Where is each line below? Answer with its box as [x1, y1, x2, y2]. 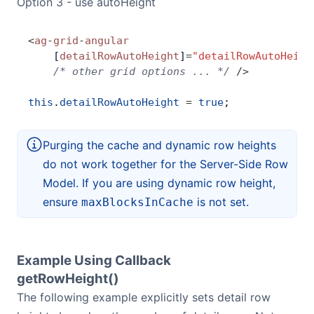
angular [85, 34, 129, 47]
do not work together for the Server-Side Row [43, 157, 288, 171]
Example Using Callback [17, 252, 171, 268]
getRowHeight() [17, 271, 119, 287]
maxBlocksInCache [81, 196, 193, 209]
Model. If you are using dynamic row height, [43, 176, 275, 190]
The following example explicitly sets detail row [17, 290, 271, 304]
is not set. [193, 195, 249, 209]
